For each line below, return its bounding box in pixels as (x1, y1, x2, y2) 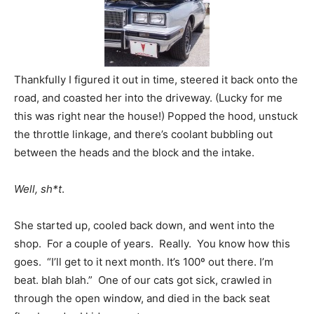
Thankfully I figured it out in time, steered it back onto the (14, 73, 298, 87)
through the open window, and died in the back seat (14, 292, 270, 306)
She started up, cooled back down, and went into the (14, 219, 275, 233)
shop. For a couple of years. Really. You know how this (14, 237, 290, 251)
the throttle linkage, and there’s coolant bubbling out (14, 128, 273, 142)
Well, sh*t (14, 182, 62, 196)
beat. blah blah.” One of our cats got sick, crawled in (14, 273, 272, 287)
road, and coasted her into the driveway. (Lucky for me (14, 91, 282, 105)
